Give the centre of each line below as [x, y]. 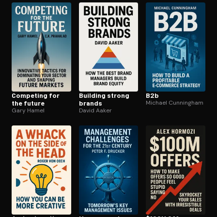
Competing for [36, 95]
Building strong [104, 95]
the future [28, 103]
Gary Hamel [28, 111]
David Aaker [95, 111]
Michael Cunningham [175, 103]
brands [90, 103]
